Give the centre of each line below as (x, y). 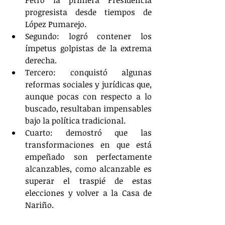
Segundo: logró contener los (88, 36)
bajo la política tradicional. (75, 120)
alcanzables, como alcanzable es (88, 168)
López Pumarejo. (56, 24)
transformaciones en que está (88, 144)
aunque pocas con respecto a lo (88, 96)
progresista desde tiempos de (88, 12)
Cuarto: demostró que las (88, 132)
